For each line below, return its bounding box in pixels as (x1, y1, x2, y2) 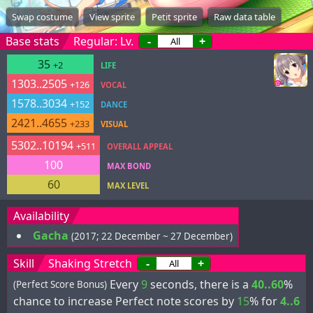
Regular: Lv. (73, 34, 136, 49)
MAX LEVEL (107, 180, 149, 191)
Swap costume (12, 10, 73, 23)
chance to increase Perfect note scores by (13, 293, 237, 309)
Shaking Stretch (48, 256, 132, 271)
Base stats (6, 34, 59, 49)
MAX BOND (107, 161, 151, 171)
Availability (13, 208, 69, 224)
